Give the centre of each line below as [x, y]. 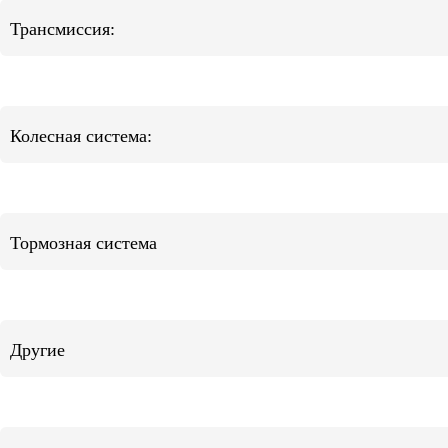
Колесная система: [81, 136]
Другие [37, 350]
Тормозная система [83, 243]
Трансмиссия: [62, 29]
